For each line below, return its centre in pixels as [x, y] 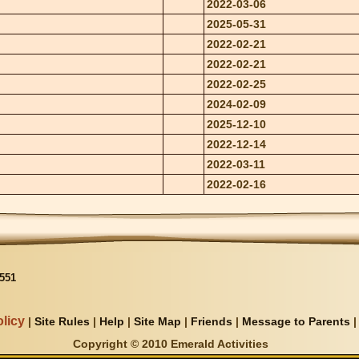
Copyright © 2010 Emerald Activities [170, 344]
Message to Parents [296, 322]
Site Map [157, 322]
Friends [211, 322]
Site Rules [62, 322]
